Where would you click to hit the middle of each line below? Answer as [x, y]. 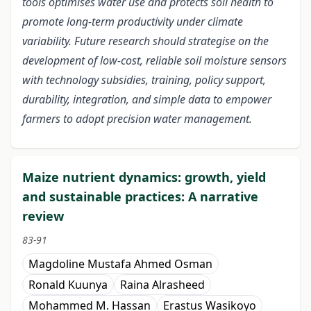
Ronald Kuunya [68, 285]
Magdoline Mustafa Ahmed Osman [120, 264]
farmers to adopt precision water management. [137, 119]
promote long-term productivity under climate [133, 22]
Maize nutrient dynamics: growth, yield [144, 177]
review [43, 216]
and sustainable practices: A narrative [140, 197]
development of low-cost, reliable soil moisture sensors [154, 61]
